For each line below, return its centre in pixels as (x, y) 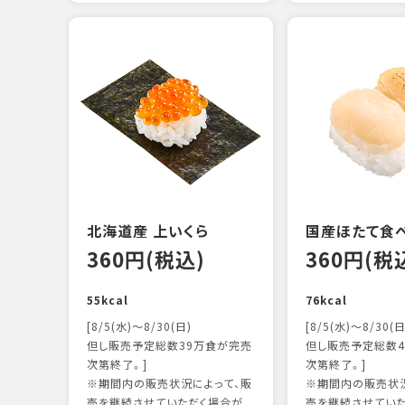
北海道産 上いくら (148, 231)
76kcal (326, 300)
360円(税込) (146, 259)
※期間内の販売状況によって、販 (170, 383)
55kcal (108, 300)
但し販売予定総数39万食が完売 (170, 345)
